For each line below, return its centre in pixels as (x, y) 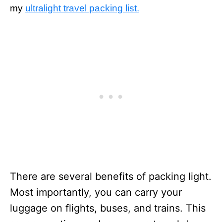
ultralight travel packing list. (82, 8)
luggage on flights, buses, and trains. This (108, 208)
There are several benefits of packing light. (111, 176)
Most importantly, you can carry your (96, 192)
